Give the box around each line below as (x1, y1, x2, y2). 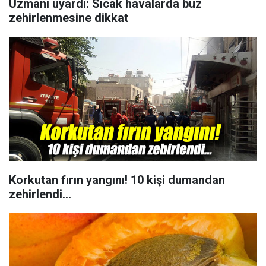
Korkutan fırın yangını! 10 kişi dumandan (9, 173, 225, 187)
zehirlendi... (9, 187, 71, 201)
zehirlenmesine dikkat (9, 11, 128, 25)
